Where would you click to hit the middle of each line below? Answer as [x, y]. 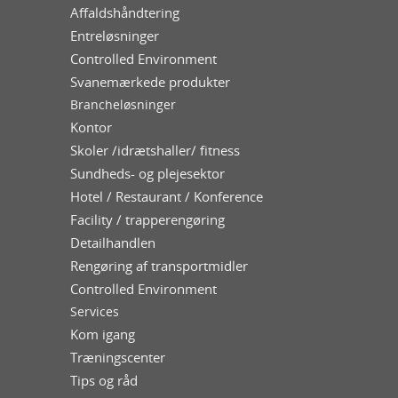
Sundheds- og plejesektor [147, 174]
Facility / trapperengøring [147, 220]
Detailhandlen [113, 243]
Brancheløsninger [123, 105]
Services [95, 312]
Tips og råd [104, 381]
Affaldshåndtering [125, 13]
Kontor [91, 127]
